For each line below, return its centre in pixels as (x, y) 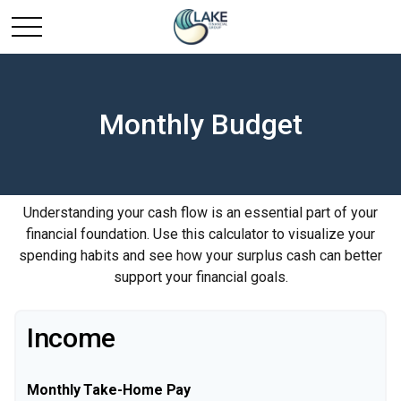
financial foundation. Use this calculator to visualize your (200, 234)
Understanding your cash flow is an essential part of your (200, 213)
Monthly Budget (200, 124)
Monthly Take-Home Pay (109, 390)
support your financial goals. (200, 277)
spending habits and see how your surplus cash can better (200, 256)
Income (72, 338)
